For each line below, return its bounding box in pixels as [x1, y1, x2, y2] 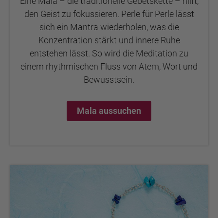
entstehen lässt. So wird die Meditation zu [30, 48, 188, 58]
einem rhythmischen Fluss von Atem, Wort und [20, 61, 198, 72]
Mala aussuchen [77, 105, 141, 116]
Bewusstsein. [84, 74, 134, 85]
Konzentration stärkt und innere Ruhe [38, 35, 180, 45]
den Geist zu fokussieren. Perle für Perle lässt [24, 8, 194, 19]
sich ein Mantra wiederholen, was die [39, 21, 179, 32]
